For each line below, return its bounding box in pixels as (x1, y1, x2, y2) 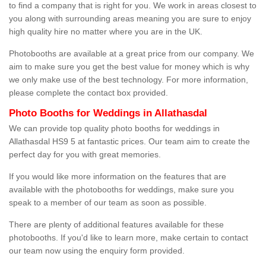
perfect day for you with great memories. (9, 150, 161, 160)
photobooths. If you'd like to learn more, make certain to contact (9, 233, 248, 243)
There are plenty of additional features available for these (9, 220, 224, 230)
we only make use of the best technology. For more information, (9, 75, 248, 85)
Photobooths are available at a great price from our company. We (9, 49, 254, 59)
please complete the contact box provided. (9, 88, 170, 98)
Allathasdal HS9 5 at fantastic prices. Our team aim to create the (9, 137, 250, 147)
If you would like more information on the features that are (9, 172, 226, 182)
